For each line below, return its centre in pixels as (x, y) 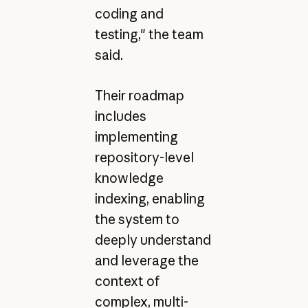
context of (127, 281)
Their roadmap (139, 95)
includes (120, 116)
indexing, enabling (150, 198)
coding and (129, 14)
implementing (136, 136)
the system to (137, 219)
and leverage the (146, 260)
